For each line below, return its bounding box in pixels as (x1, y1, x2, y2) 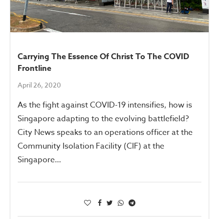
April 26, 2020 (18, 80, 61, 89)
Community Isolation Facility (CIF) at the (18, 140, 164, 152)
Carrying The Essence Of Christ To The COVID (18, 50, 189, 63)
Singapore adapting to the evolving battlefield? (18, 112, 189, 125)
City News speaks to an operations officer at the (18, 126, 193, 138)
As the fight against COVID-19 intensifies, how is (18, 99, 192, 111)
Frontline (18, 62, 51, 74)
